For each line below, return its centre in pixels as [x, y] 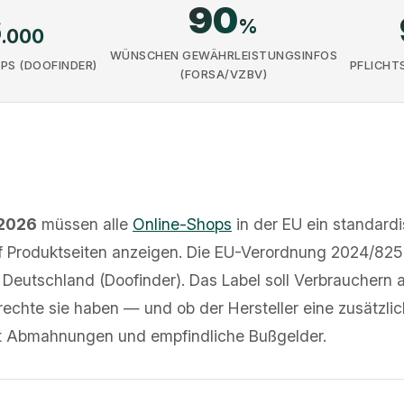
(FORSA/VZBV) [224, 74]
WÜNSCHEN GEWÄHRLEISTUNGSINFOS [223, 55]
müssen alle [85, 224]
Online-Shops [182, 224]
